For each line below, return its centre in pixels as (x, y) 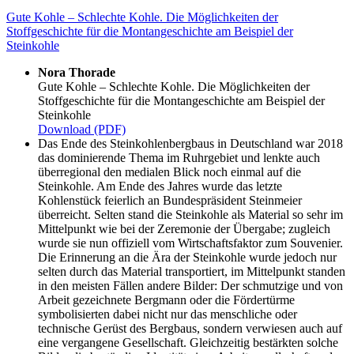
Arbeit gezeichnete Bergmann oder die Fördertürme (166, 300)
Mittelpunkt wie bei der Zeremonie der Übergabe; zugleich (184, 229)
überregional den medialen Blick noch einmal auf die (169, 172)
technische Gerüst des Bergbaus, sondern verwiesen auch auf (190, 329)
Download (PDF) (82, 130)
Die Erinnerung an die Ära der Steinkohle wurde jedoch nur (187, 258)
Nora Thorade (77, 73)
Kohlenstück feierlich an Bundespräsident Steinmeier (170, 201)
